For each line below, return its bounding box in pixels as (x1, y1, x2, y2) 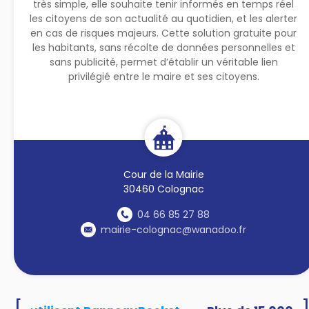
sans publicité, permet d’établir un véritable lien (49, 54, 278, 69)
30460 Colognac (123, 181, 204, 196)
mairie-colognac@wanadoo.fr (101, 222, 247, 237)
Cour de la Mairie (123, 167, 204, 181)
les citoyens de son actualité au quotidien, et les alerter (30, 11, 298, 26)
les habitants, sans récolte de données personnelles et (32, 40, 295, 54)
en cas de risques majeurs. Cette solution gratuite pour (30, 26, 297, 40)
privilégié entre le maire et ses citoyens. (68, 69, 259, 83)
